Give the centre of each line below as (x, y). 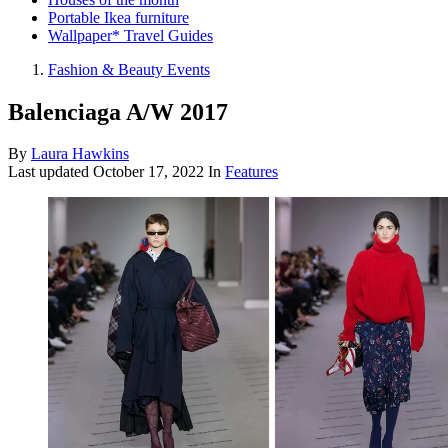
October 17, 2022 (148, 172)
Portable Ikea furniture (118, 17)
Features (251, 172)
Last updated (50, 172)
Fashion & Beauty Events (129, 69)
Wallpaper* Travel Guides (130, 35)
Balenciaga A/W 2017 (118, 111)
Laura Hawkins (80, 154)
